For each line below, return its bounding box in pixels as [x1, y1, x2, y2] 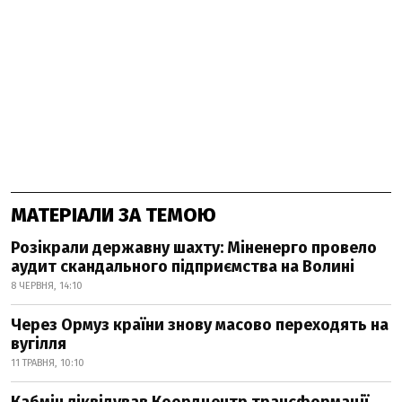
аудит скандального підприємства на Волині [11, 256, 354, 276]
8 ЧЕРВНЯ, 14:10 [11, 279, 83, 292]
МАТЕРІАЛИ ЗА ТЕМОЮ [11, 202, 216, 227]
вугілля [11, 333, 66, 354]
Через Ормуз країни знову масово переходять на [11, 314, 389, 335]
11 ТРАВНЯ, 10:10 [11, 356, 84, 369]
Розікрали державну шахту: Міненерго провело [11, 237, 377, 258]
